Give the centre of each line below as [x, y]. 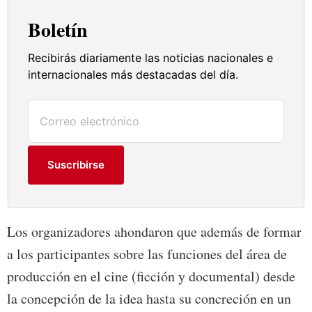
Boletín [58, 30]
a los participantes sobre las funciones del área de [147, 254]
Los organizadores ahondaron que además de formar [154, 232]
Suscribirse [76, 165]
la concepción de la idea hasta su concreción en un [149, 299]
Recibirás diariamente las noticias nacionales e [151, 58]
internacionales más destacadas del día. [133, 75]
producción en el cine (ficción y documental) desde [151, 276]
